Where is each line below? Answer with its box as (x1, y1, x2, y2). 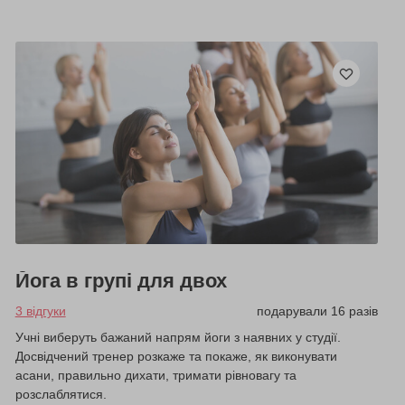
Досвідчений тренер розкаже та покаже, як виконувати (14, 349, 337, 364)
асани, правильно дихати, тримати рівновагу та (14, 368, 297, 383)
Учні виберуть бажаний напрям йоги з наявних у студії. (14, 330, 341, 345)
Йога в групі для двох (14, 269, 227, 293)
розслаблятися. (14, 387, 107, 402)
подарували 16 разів (256, 304, 378, 319)
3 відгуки (14, 304, 66, 319)
